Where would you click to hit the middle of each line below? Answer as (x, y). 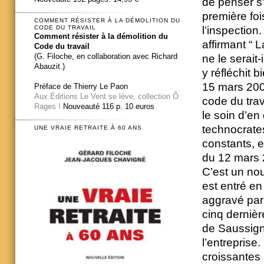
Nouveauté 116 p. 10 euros (108, 106)
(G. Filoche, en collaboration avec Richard (106, 56)
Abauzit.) (49, 66)
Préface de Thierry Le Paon (81, 86)
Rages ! (47, 106)
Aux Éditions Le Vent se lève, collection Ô (106, 96)
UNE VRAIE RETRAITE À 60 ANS (88, 128)
